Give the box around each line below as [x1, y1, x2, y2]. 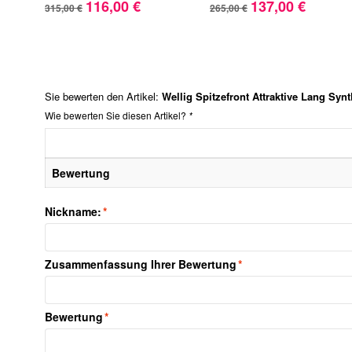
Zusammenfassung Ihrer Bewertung [45, 255, 236, 272]
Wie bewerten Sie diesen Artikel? [45, 108, 189, 122]
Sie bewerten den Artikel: [45, 88, 162, 104]
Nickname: [45, 203, 101, 219]
